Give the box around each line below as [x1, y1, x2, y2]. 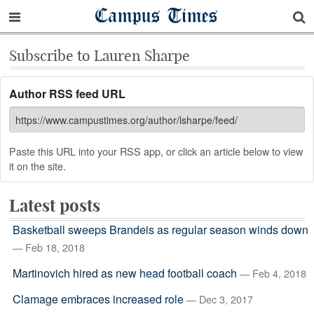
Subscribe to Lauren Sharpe [9, 46, 190, 65]
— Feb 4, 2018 [239, 266, 306, 280]
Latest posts [9, 195, 100, 216]
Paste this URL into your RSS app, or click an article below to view [9, 144, 303, 158]
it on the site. [9, 158, 66, 173]
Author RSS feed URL [9, 86, 125, 102]
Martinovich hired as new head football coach [12, 265, 237, 281]
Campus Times [95, 2, 219, 28]
